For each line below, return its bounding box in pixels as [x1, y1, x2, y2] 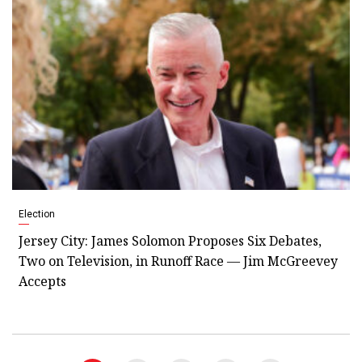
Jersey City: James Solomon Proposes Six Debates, [19, 231, 322, 250]
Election [19, 208, 55, 220]
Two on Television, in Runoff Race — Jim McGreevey [19, 251, 338, 270]
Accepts [19, 271, 66, 290]
